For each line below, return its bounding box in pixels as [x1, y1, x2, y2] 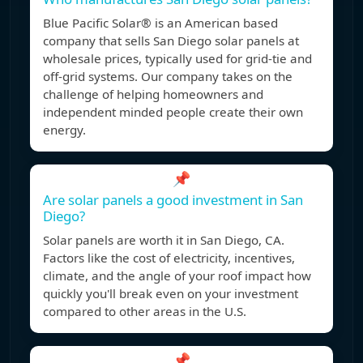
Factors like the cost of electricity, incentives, [43, 250, 295, 267]
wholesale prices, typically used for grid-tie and [43, 50, 312, 67]
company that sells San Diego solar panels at [43, 32, 299, 49]
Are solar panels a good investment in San [43, 190, 303, 210]
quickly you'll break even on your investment [43, 285, 298, 302]
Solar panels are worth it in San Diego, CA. [43, 232, 284, 249]
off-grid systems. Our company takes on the [43, 68, 293, 85]
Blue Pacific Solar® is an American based [43, 15, 278, 32]
